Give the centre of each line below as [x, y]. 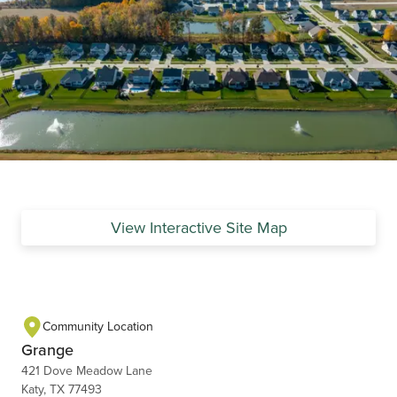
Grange [47, 349]
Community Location [98, 326]
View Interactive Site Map [198, 227]
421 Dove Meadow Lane [87, 370]
